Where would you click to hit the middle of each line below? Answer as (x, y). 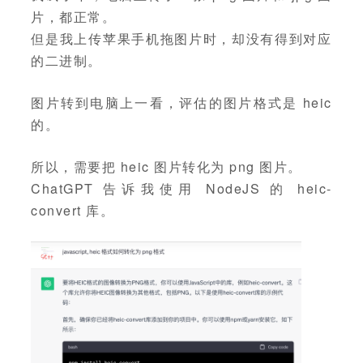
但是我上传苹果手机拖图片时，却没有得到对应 (181, 39)
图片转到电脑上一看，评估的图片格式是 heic (181, 103)
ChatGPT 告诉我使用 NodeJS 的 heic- (181, 189)
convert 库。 (73, 211)
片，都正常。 (74, 17)
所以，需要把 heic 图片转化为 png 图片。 (167, 167)
